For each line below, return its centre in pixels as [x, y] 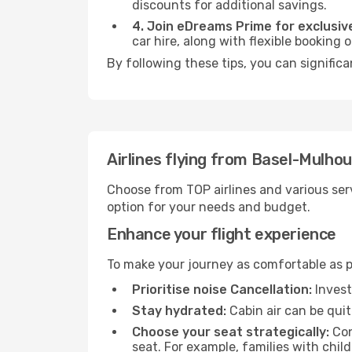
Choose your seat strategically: [231, 332]
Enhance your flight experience [222, 234]
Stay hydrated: [179, 311]
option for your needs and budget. [209, 207]
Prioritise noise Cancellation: [222, 290]
